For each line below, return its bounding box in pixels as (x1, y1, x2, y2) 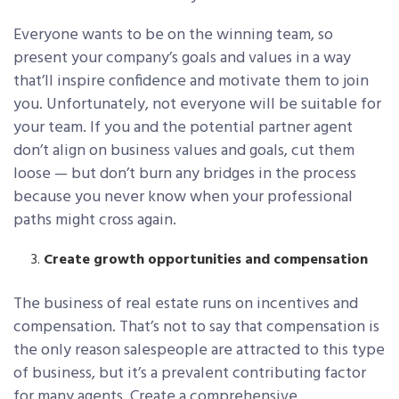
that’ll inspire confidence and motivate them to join (13, 69, 369, 95)
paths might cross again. (13, 208, 176, 234)
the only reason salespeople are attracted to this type (13, 338, 385, 364)
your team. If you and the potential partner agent (13, 115, 353, 142)
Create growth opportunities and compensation (44, 248, 369, 273)
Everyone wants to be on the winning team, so (13, 22, 333, 49)
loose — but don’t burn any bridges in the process (13, 161, 356, 188)
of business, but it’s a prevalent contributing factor (13, 361, 366, 387)
